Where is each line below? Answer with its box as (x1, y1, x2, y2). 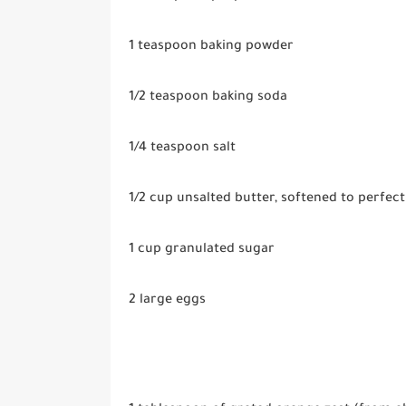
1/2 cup (129, 192, 173, 208)
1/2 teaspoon (129, 91, 208, 106)
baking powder (197, 40, 294, 55)
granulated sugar (161, 243, 275, 258)
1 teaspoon (129, 40, 197, 55)
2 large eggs (129, 294, 206, 309)
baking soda (208, 91, 287, 106)
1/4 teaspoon (129, 141, 209, 157)
